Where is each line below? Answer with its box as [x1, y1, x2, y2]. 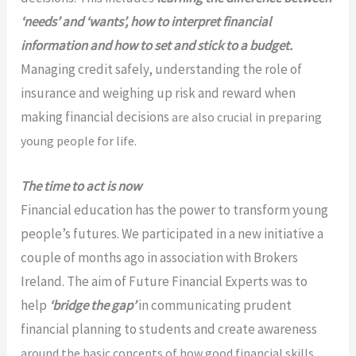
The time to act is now [21, 177, 142, 195]
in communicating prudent [136, 296, 292, 315]
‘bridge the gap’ [49, 296, 137, 315]
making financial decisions [21, 108, 170, 126]
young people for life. [21, 133, 137, 149]
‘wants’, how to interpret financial [86, 13, 272, 31]
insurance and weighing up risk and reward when [21, 84, 296, 103]
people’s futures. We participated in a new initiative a [21, 225, 324, 243]
